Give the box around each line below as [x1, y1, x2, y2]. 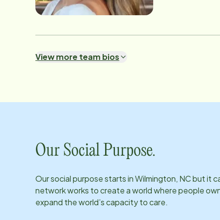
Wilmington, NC [135, 173, 191, 184]
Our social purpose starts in [35, 173, 135, 184]
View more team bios [35, 52, 119, 62]
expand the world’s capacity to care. [35, 197, 168, 207]
